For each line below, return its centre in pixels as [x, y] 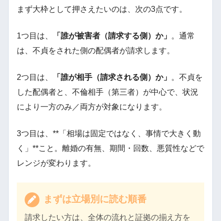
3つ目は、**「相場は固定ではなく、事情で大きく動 [109, 134]
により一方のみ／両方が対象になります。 [92, 107]
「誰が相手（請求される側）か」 [112, 77]
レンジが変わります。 [56, 163]
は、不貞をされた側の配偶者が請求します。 [95, 51]
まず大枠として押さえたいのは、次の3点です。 [102, 9]
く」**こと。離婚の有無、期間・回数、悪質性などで [110, 148]
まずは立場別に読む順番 [93, 199]
